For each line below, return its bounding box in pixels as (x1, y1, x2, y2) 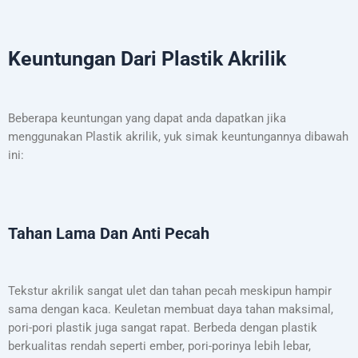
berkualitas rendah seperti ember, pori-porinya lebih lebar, (8, 338, 311, 353)
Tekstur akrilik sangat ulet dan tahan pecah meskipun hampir (8, 283, 332, 298)
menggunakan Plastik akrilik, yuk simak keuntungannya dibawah (8, 129, 348, 145)
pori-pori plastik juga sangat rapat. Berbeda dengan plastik (8, 320, 317, 335)
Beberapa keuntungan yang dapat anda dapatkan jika (8, 111, 286, 126)
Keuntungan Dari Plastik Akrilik (8, 46, 286, 70)
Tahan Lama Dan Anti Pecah (8, 224, 209, 244)
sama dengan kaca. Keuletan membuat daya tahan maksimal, (8, 301, 333, 316)
